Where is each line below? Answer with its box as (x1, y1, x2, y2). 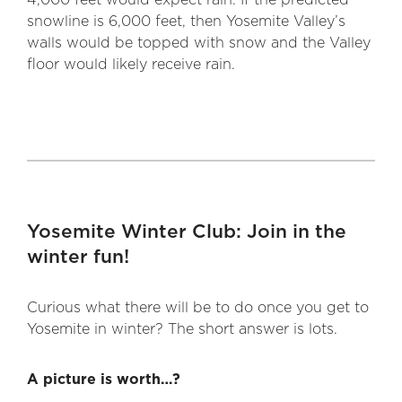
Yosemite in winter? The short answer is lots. (27, 322, 337, 337)
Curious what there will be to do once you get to (27, 301, 369, 316)
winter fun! (27, 248, 129, 267)
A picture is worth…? (27, 372, 180, 388)
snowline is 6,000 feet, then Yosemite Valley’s (27, 14, 345, 30)
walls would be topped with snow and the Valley (27, 36, 371, 51)
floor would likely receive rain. (27, 57, 235, 73)
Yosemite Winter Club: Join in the (27, 223, 346, 242)
